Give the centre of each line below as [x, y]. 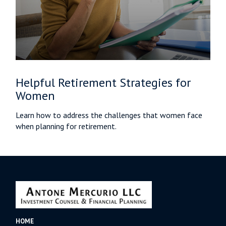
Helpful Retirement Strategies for [103, 82]
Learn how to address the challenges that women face [109, 115]
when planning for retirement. [66, 126]
